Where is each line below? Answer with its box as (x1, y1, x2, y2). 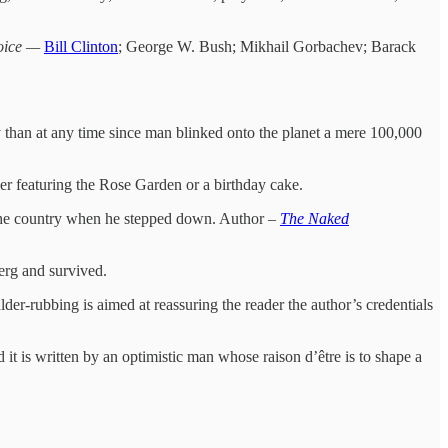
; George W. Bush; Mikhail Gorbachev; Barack (118, 37, 416, 55)
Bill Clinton (44, 37, 118, 55)
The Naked (280, 209, 349, 227)
